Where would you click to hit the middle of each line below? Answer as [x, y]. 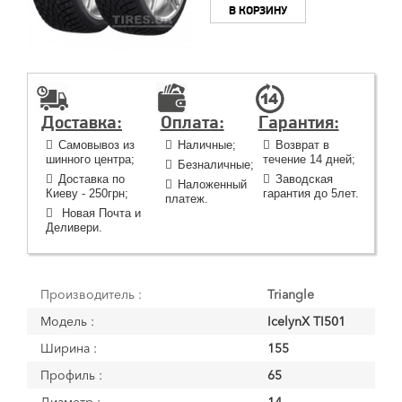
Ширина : [69, 348]
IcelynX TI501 [306, 321]
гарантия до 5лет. [310, 193]
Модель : [67, 321]
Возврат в [302, 145]
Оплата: [192, 123]
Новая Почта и [100, 213]
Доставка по [92, 179]
